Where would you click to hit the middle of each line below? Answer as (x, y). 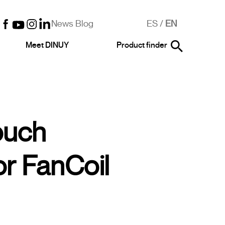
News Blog (72, 24)
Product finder (142, 45)
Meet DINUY (47, 45)
